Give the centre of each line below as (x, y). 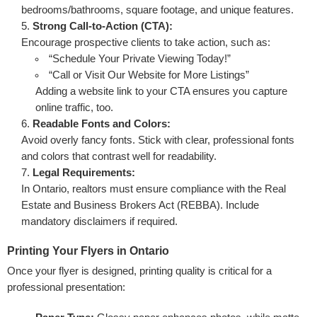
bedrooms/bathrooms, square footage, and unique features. (157, 10)
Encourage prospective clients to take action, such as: (146, 42)
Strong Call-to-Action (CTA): (103, 26)
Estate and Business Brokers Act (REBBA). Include (140, 205)
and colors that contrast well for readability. (119, 156)
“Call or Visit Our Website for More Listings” (149, 75)
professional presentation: (66, 287)
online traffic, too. (74, 107)
